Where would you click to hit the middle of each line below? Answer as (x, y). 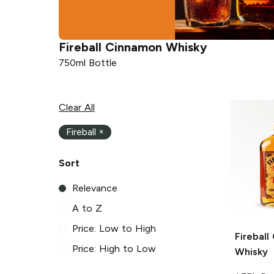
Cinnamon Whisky (156, 47)
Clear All (77, 107)
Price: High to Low (114, 249)
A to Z (87, 209)
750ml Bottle (88, 62)
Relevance (95, 188)
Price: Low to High (114, 229)
